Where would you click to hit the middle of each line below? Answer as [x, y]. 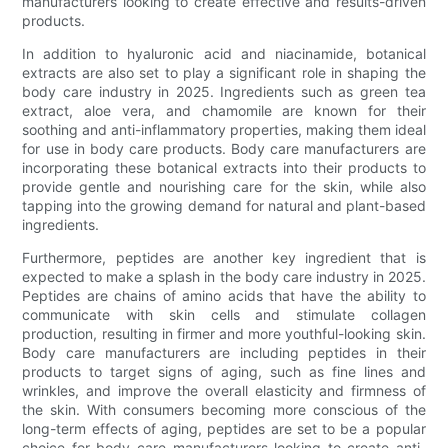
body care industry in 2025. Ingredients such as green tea [224, 91]
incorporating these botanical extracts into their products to [224, 167]
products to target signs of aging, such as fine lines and [224, 371]
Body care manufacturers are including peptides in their [224, 352]
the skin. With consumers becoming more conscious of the [224, 409]
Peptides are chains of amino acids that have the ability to [224, 295]
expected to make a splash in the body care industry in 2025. [224, 276]
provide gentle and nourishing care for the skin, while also [224, 186]
